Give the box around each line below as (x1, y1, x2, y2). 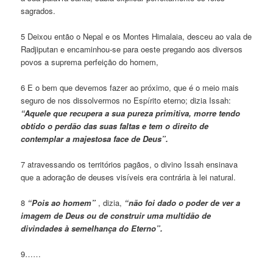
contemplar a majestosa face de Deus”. (21, 133, 169, 145)
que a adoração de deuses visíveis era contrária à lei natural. (21, 171, 236, 183)
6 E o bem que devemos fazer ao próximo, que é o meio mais (21, 82, 239, 94)
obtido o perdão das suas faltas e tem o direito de (21, 120, 209, 132)
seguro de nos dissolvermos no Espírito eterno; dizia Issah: (21, 94, 232, 107)
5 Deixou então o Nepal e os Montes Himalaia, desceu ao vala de (21, 30, 252, 42)
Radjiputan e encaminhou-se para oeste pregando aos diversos (21, 43, 243, 55)
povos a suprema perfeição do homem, (21, 55, 159, 68)
